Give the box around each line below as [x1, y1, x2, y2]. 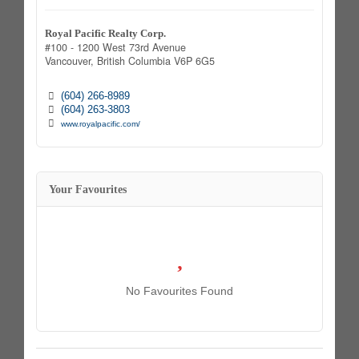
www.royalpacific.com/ [60, 119, 140, 128]
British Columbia [97, 53, 171, 68]
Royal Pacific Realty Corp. [45, 27, 166, 39]
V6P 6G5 [174, 53, 215, 68]
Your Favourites [49, 183, 127, 196]
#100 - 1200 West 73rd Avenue [45, 39, 186, 54]
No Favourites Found [126, 284, 233, 297]
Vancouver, [45, 53, 97, 68]
